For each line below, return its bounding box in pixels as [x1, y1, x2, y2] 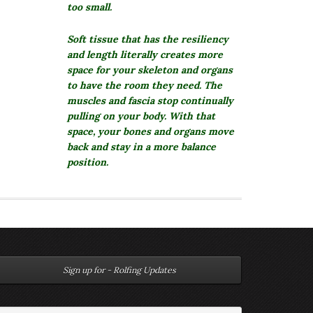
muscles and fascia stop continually [67, 94, 233, 108]
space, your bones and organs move [67, 125, 234, 138]
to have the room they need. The [67, 79, 222, 92]
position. [67, 156, 108, 169]
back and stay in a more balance [67, 140, 216, 154]
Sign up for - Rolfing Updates [63, 265, 176, 276]
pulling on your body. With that [67, 110, 215, 123]
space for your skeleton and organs [67, 64, 233, 77]
